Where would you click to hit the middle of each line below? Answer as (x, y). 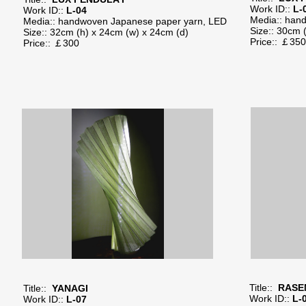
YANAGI (67, 288)
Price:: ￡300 (59, 43)
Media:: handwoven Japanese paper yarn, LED (125, 21)
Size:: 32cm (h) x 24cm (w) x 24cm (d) (107, 32)
